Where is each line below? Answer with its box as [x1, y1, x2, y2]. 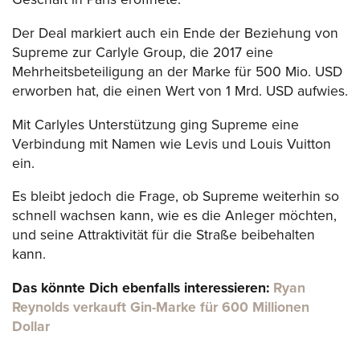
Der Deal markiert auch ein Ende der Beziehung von [12, 25, 338, 42]
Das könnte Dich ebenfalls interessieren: [12, 279, 273, 297]
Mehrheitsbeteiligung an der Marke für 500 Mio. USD [12, 63, 342, 80]
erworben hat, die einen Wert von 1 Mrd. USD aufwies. [12, 83, 348, 100]
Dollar [12, 317, 50, 335]
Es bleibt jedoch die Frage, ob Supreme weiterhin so [12, 188, 339, 206]
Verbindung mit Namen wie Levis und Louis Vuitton [12, 135, 331, 153]
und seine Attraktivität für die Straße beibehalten [12, 227, 315, 244]
